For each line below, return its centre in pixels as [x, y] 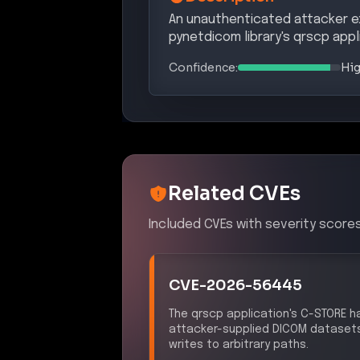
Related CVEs [234, 193]
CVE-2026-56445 [235, 285]
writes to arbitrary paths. [239, 344]
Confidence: [203, 67]
